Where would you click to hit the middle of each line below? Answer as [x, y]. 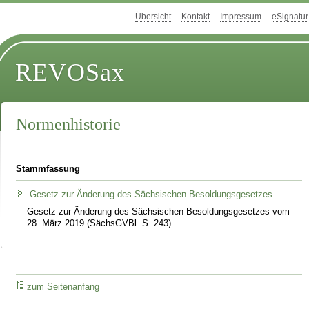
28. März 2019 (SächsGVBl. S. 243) [99, 223]
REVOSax [70, 73]
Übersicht [153, 17]
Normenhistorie [69, 124]
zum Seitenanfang [63, 287]
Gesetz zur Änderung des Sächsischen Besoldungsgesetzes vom [159, 211]
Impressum [241, 17]
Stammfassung [48, 169]
